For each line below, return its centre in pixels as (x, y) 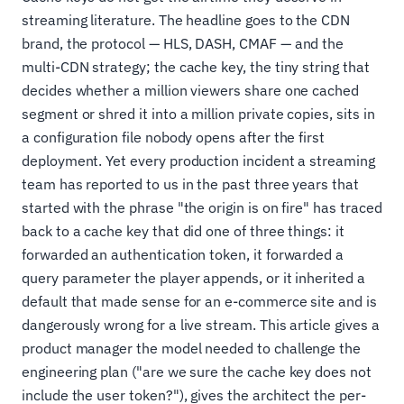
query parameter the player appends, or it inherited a (193, 278)
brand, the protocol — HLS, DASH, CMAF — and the (183, 43)
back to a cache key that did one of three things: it (183, 231)
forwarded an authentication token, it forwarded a (183, 254)
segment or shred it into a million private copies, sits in (198, 114)
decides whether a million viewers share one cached (191, 90)
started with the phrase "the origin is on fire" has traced (202, 207)
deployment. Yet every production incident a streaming (198, 161)
